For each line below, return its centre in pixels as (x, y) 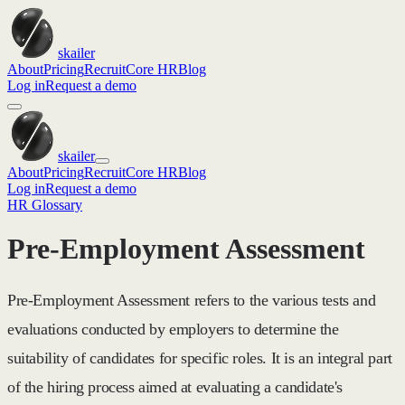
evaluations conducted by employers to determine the (173, 329)
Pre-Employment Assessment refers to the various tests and (192, 300)
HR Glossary (45, 205)
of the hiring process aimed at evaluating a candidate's (175, 386)
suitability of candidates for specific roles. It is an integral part (200, 358)
